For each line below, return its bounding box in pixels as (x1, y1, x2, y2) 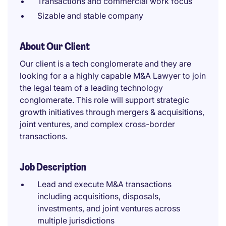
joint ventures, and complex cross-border (20, 119, 175, 129)
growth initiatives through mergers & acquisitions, (20, 107, 204, 117)
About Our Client (20, 40, 90, 53)
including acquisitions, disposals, (37, 191, 160, 201)
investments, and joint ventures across (37, 203, 180, 213)
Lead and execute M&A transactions (37, 179, 172, 189)
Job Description (20, 160, 86, 174)
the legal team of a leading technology (20, 83, 163, 93)
